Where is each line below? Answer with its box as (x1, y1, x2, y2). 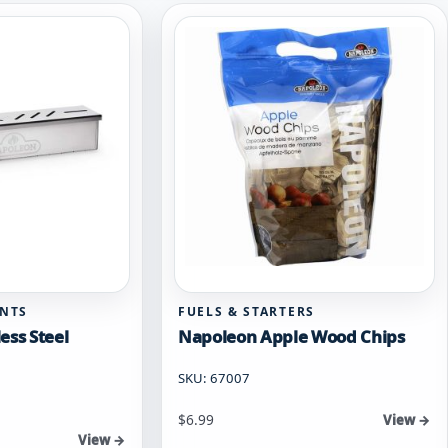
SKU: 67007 (178, 368, 250, 387)
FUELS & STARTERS (178, 302, 315, 320)
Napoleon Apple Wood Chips (178, 324, 405, 348)
